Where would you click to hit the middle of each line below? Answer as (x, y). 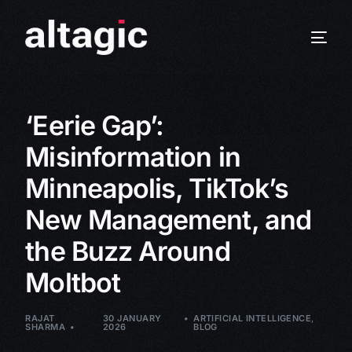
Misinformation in (133, 157)
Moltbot (73, 282)
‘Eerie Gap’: (95, 125)
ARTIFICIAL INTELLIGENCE (253, 318)
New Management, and (168, 220)
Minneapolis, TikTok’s (157, 188)
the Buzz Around (128, 251)
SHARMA (46, 327)
